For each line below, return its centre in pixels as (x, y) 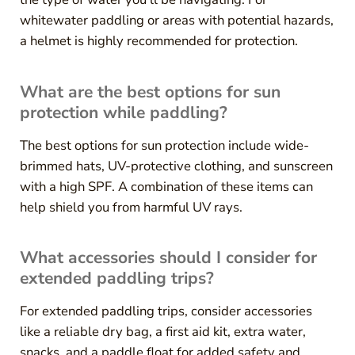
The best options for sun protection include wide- (164, 145)
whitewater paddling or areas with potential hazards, (176, 20)
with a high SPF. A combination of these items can (166, 186)
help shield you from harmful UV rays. (131, 207)
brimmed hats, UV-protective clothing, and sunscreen (176, 166)
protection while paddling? (123, 112)
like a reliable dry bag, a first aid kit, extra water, (162, 332)
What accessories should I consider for (168, 258)
